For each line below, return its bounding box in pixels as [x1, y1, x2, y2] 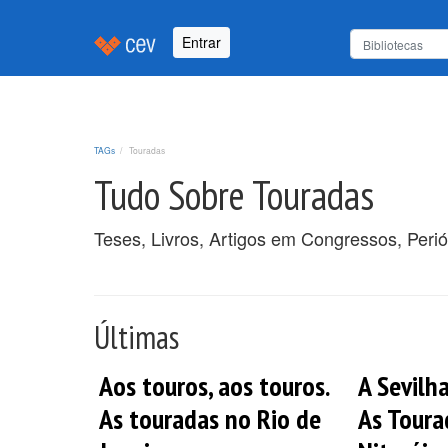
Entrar [182, 32, 221, 53]
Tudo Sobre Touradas [94, 168, 374, 221]
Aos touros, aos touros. [99, 366, 328, 404]
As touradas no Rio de [99, 399, 321, 437]
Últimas [94, 315, 179, 358]
